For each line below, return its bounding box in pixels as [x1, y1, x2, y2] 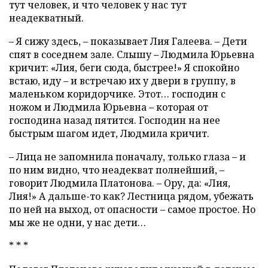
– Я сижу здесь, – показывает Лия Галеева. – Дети [9, 34, 247, 48]
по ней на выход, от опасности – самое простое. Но [9, 202, 255, 216]
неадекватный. [9, 11, 84, 25]
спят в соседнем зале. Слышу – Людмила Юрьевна [9, 47, 254, 61]
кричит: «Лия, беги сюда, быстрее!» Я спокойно [9, 60, 239, 74]
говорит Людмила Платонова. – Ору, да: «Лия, [9, 176, 230, 190]
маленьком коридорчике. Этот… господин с [9, 87, 226, 100]
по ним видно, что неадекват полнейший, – [9, 163, 224, 176]
